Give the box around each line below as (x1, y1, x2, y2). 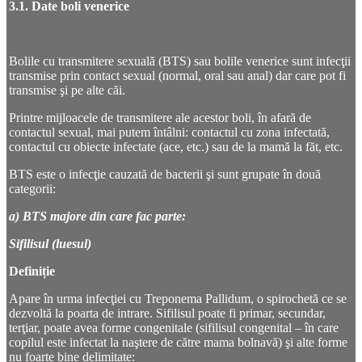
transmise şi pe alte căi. (9, 83, 125, 98)
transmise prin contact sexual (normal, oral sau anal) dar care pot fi (9, 69, 346, 83)
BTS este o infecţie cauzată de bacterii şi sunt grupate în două (9, 167, 321, 182)
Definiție (9, 264, 55, 279)
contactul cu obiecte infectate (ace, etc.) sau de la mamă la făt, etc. (9, 140, 343, 154)
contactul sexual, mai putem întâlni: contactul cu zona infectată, (9, 125, 330, 140)
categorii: (9, 182, 56, 196)
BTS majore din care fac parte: (23, 209, 186, 224)
